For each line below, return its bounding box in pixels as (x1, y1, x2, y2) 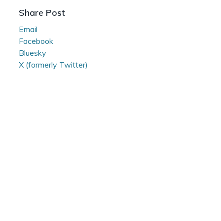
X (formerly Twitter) (19, 59, 88, 70)
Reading (19, 2, 48, 12)
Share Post (19, 6, 65, 18)
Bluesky (19, 47, 46, 58)
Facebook (19, 36, 53, 46)
